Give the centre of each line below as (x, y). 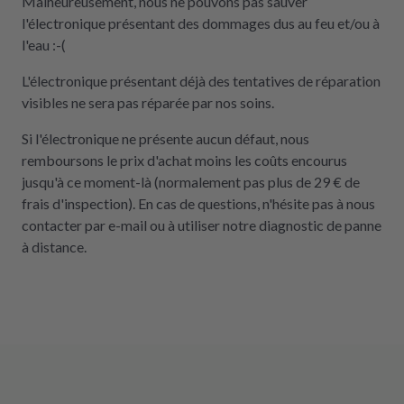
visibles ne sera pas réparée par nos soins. (148, 102)
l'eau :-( (44, 45)
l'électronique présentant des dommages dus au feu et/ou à (201, 23)
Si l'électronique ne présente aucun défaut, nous (165, 138)
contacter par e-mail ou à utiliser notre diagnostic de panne (202, 225)
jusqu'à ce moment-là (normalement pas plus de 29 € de (191, 182)
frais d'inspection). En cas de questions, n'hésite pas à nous (198, 203)
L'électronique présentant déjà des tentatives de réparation (201, 81)
